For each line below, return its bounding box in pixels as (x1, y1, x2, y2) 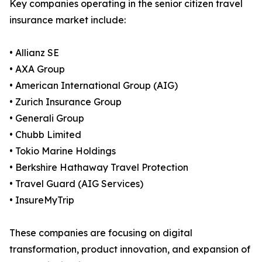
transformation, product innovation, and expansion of (9, 243, 250, 256)
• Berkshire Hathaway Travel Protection (9, 161, 188, 174)
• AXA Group (9, 63, 65, 75)
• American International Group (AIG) (9, 80, 178, 92)
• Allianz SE (9, 47, 59, 59)
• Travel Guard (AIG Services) (9, 178, 143, 190)
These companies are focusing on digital (9, 227, 192, 239)
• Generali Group (9, 112, 84, 125)
